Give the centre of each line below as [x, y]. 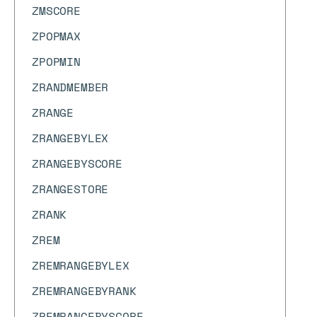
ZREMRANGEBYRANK [84, 291]
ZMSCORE [56, 11]
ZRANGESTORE [70, 189]
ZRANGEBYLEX [70, 138]
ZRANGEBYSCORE [77, 163]
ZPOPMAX [56, 36]
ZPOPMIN [56, 62]
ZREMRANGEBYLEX [81, 265]
